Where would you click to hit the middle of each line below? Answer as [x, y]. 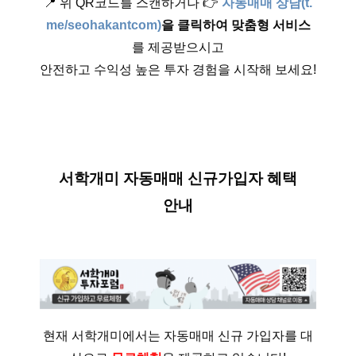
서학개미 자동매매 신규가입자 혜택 [178, 179]
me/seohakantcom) [103, 25]
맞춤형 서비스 [271, 25]
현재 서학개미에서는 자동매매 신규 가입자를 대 [178, 336]
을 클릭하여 [194, 25]
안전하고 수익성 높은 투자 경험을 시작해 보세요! [178, 70]
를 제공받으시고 [178, 48]
